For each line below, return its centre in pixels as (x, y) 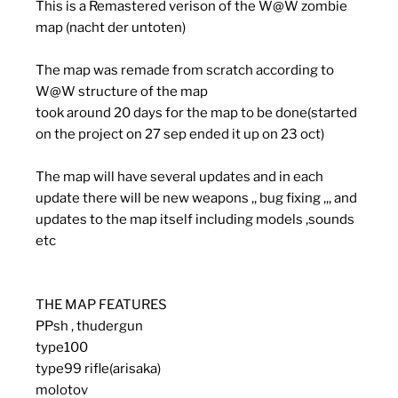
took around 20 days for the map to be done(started (196, 113)
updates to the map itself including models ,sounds (195, 220)
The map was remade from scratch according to (185, 71)
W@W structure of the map (122, 92)
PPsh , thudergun (89, 326)
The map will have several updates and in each (179, 177)
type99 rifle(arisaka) (98, 369)
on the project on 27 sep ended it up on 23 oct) (180, 135)
